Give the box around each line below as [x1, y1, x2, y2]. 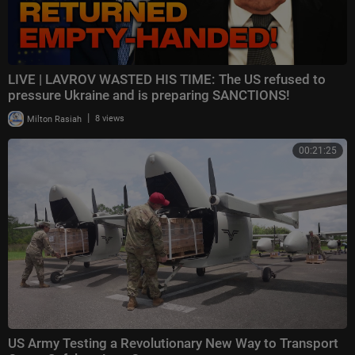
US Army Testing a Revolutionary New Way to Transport [8, 335, 338, 352]
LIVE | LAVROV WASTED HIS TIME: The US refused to [8, 71, 326, 88]
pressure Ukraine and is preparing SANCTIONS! [8, 87, 290, 104]
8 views [95, 113, 124, 124]
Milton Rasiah [25, 113, 82, 124]
